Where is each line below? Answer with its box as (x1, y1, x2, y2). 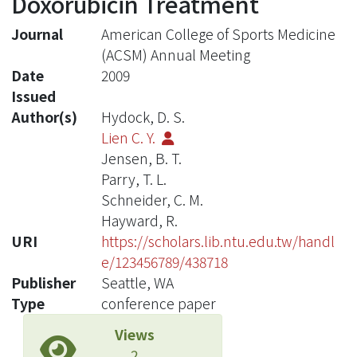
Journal (11, 23, 63, 44)
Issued (11, 85, 56, 106)
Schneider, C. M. (100, 189, 203, 210)
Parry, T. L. (100, 168, 167, 189)
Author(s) (11, 106, 77, 127)
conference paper (100, 292, 216, 313)
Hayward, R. (100, 210, 178, 230)
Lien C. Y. (100, 127, 159, 147)
